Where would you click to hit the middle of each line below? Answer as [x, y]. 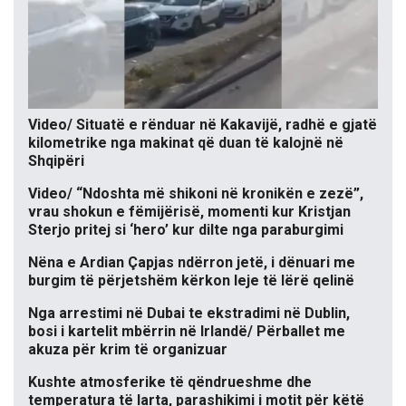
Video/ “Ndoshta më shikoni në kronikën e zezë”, [196, 194]
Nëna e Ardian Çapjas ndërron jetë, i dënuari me [192, 263]
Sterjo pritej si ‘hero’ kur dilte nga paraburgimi [186, 230]
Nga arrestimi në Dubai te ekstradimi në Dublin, [189, 314]
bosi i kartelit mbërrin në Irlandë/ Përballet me [187, 332]
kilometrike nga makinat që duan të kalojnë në [186, 143]
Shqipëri [56, 161]
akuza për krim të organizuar [128, 350]
